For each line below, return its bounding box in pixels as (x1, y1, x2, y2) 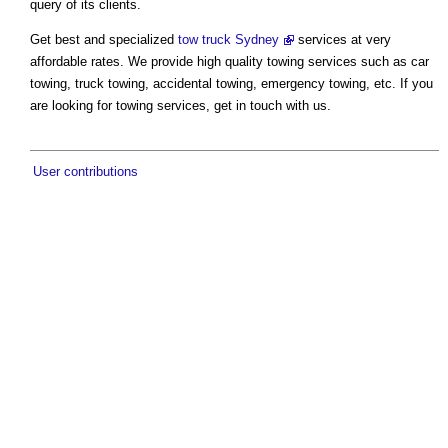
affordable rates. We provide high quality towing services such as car (30, 54, 429, 70)
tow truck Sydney (178, 32, 279, 48)
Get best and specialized (30, 32, 178, 48)
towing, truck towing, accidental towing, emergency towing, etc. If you (30, 76, 433, 92)
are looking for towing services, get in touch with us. (30, 98, 331, 114)
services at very (294, 32, 391, 48)
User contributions (33, 164, 138, 180)
